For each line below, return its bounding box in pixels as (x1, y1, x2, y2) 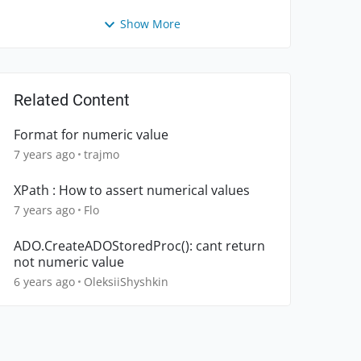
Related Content (14, 90, 130, 110)
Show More (119, 16, 180, 31)
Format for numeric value (14, 126, 168, 144)
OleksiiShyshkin (84, 274, 168, 290)
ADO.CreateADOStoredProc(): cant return (14, 237, 265, 255)
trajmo (84, 147, 119, 163)
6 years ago (14, 274, 75, 290)
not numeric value (14, 253, 124, 272)
